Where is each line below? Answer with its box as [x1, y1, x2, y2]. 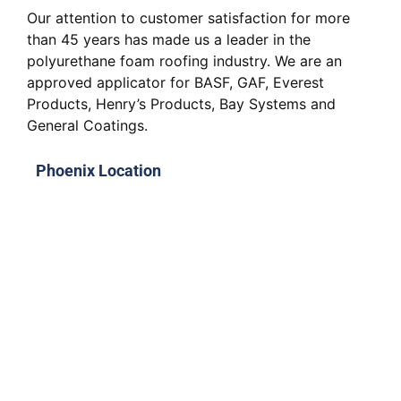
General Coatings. [27, 116, 148, 135]
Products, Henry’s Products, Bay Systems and [27, 95, 336, 114]
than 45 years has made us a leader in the [27, 30, 311, 49]
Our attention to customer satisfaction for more [27, 9, 350, 28]
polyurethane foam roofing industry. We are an [27, 52, 342, 71]
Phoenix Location [36, 161, 161, 181]
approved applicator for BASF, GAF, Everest [27, 73, 324, 92]
